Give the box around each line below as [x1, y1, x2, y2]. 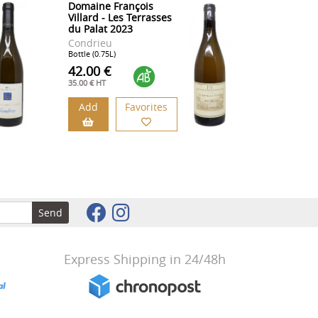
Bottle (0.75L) [67, 48, 116, 60]
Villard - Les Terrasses [67, 11, 172, 25]
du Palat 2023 [67, 22, 133, 36]
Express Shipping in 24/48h [63, 251, 226, 268]
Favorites [125, 100, 168, 114]
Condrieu [67, 36, 112, 50]
